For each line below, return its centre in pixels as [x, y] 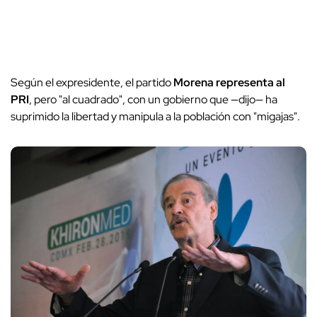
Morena [194, 83]
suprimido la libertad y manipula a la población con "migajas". [155, 117]
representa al [250, 83]
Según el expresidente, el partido [92, 83]
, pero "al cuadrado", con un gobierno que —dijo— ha [153, 100]
